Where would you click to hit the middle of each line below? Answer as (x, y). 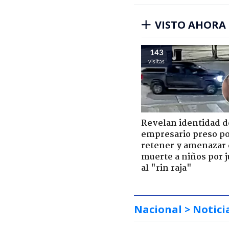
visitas (156, 61)
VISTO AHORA (190, 25)
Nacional (158, 209)
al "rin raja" (166, 168)
